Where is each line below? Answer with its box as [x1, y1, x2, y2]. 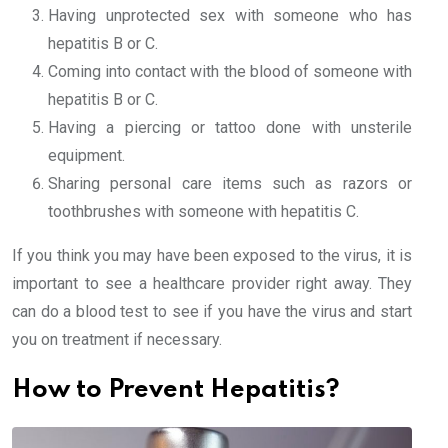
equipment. [48, 145, 125, 165]
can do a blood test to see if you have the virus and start [12, 301, 412, 321]
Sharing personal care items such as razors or [48, 173, 412, 193]
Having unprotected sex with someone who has [48, 5, 412, 25]
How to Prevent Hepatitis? [12, 377, 340, 403]
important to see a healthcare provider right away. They [12, 273, 412, 293]
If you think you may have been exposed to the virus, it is [12, 245, 412, 265]
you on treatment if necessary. [12, 329, 222, 349]
